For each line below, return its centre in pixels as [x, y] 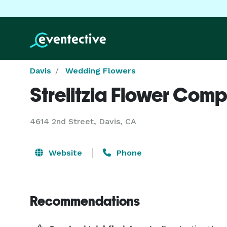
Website [64, 153]
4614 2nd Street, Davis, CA [83, 121]
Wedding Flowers [101, 71]
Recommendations [85, 201]
